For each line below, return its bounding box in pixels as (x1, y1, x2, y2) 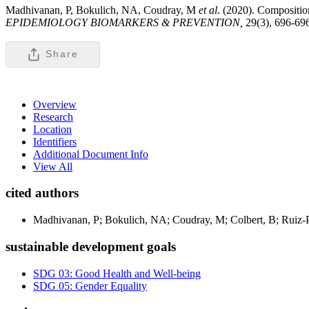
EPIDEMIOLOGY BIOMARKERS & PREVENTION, (6, 16, 246, 28)
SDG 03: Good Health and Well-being (33, 267, 201, 279)
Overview (33, 98, 77, 110)
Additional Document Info (33, 148, 148, 160)
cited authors (6, 186, 79, 201)
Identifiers (33, 135, 77, 148)
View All (33, 160, 72, 172)
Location (33, 123, 72, 135)
